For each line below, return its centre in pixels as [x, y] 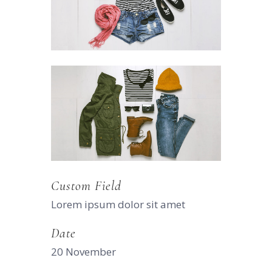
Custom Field [86, 186]
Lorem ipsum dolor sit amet [118, 205]
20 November [83, 252]
